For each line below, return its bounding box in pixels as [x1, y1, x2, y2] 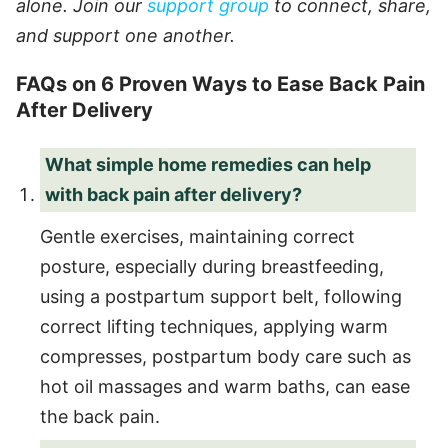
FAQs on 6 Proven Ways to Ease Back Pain [16, 71, 425, 96]
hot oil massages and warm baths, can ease [40, 375, 410, 397]
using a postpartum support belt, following [40, 285, 402, 307]
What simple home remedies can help [45, 153, 371, 175]
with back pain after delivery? [45, 183, 302, 205]
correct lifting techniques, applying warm [40, 315, 388, 337]
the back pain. [40, 405, 160, 427]
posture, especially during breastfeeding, [40, 255, 384, 277]
